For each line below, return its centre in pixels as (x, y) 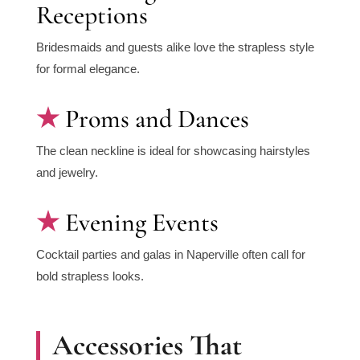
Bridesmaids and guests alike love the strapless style (175, 47)
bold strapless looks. (90, 276)
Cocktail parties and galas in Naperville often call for (170, 255)
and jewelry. (67, 173)
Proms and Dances (157, 119)
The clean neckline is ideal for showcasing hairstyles (173, 151)
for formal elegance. (88, 69)
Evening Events (141, 223)
